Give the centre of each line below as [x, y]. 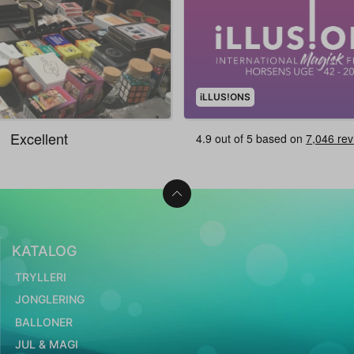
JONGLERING [49, 299]
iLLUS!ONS [225, 97]
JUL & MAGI [46, 345]
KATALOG [44, 251]
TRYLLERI [40, 277]
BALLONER [43, 322]
